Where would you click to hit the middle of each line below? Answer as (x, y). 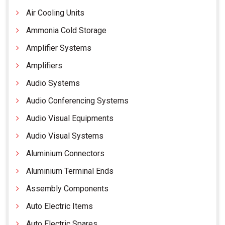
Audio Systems (53, 83)
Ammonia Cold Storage (66, 31)
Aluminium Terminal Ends (70, 171)
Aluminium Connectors (65, 154)
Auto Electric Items (60, 206)
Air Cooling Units (55, 13)
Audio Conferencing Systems (77, 101)
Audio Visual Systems (65, 136)
